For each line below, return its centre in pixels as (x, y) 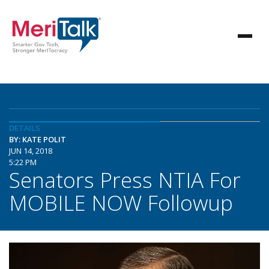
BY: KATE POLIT (38, 139)
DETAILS (25, 128)
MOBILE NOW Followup (121, 202)
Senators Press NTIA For (125, 180)
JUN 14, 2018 (31, 151)
